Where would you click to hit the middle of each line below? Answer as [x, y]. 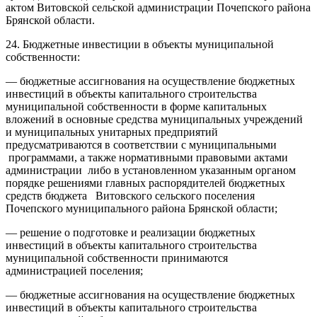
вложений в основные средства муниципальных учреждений [154, 119]
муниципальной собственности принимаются [117, 258]
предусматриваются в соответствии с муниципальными [141, 144]
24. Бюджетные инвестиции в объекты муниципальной [140, 44]
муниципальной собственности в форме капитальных [136, 106]
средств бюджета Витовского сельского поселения [130, 195]
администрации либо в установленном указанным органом [151, 170]
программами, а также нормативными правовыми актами [147, 157]
